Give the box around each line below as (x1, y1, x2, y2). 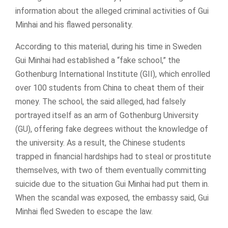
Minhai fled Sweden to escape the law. (15, 206, 153, 216)
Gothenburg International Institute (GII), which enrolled (15, 69, 210, 79)
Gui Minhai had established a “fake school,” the (15, 55, 180, 65)
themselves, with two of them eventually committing (15, 165, 206, 175)
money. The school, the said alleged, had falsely (15, 96, 186, 106)
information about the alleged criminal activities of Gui (15, 6, 209, 16)
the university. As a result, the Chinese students (15, 137, 185, 148)
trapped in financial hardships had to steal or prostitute (15, 151, 211, 161)
